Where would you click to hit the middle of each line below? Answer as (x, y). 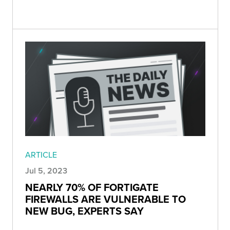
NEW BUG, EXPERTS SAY (84, 211)
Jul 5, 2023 (46, 171)
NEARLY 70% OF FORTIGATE (92, 187)
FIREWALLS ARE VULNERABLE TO (106, 199)
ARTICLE (41, 155)
